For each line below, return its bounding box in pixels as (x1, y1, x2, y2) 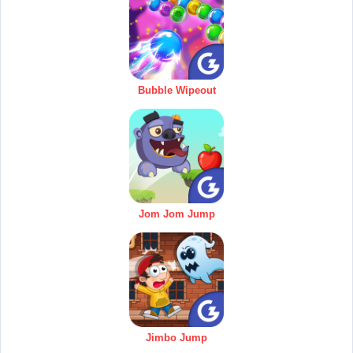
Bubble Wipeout (137, 84, 216, 96)
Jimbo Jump (146, 331, 207, 344)
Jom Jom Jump (138, 207, 215, 220)
